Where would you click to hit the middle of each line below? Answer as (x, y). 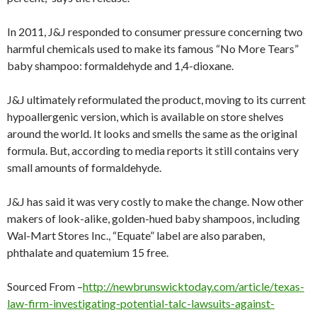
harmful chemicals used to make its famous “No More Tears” (153, 49)
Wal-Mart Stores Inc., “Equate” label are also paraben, (136, 236)
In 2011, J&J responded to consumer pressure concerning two (155, 32)
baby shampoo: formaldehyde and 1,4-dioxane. (120, 66)
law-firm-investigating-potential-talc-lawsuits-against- (141, 304)
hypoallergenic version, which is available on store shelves (145, 117)
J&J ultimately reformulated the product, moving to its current (156, 100)
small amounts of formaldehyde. (84, 168)
